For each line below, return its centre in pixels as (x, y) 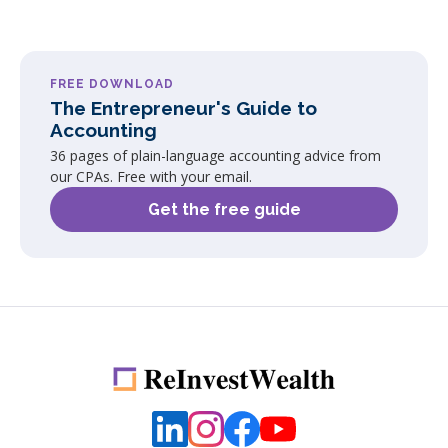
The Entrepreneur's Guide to (183, 107)
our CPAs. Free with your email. (151, 176)
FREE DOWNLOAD (112, 83)
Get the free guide (224, 209)
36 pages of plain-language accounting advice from (215, 155)
